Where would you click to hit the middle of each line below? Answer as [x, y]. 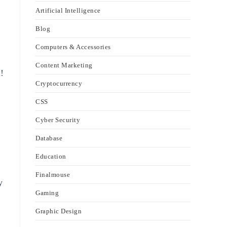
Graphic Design [59, 211]
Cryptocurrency [59, 83]
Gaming [47, 193]
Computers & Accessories [73, 47]
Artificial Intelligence [68, 10]
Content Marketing [64, 65]
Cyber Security [58, 120]
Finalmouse [53, 175]
